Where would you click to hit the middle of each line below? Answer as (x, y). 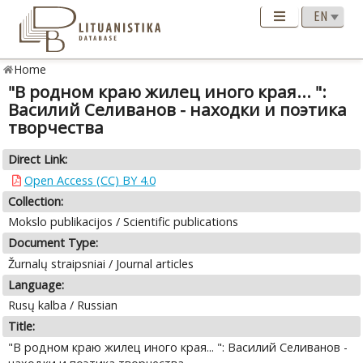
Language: (36, 284)
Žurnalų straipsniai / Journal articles (101, 263)
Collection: (36, 201)
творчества (56, 128)
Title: (22, 327)
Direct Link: (38, 160)
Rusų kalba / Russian (63, 305)
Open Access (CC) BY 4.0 (90, 180)
